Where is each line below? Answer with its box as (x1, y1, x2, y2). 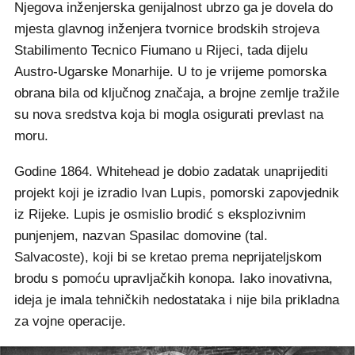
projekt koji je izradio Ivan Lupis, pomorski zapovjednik (14, 185, 339, 200)
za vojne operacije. (14, 314, 126, 329)
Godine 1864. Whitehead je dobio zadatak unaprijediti (14, 164, 328, 179)
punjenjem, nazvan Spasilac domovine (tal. (14, 228, 268, 243)
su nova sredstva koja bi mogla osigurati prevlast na (14, 107, 323, 122)
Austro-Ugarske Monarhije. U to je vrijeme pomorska (14, 64, 326, 79)
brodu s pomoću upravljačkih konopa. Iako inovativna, (14, 271, 333, 286)
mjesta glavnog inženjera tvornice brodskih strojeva (14, 21, 319, 36)
